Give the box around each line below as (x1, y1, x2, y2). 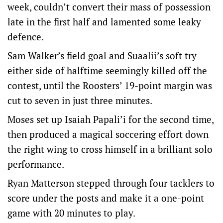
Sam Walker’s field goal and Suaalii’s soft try (7, 49, 197, 62)
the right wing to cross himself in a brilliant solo (7, 143, 213, 155)
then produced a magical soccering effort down (7, 128, 209, 140)
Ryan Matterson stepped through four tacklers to (7, 177, 215, 189)
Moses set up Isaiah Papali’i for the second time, (7, 113, 214, 125)
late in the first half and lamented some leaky (7, 15, 201, 28)
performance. (7, 158, 64, 170)
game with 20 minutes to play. (7, 207, 135, 219)
